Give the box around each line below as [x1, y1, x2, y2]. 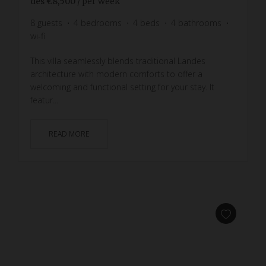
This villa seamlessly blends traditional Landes [30, 55, 205, 66]
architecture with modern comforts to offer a [30, 68, 202, 80]
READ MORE [49, 128, 90, 139]
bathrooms [178, 17, 221, 28]
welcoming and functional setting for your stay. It [30, 81, 214, 93]
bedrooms [81, 17, 122, 28]
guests [37, 17, 62, 28]
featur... [30, 94, 58, 106]
